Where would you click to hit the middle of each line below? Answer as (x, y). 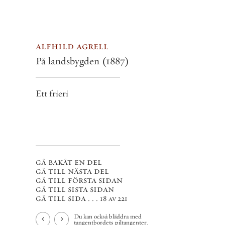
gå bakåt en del (69, 162)
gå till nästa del (72, 171)
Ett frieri (52, 93)
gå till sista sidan (75, 189)
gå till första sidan (79, 180)
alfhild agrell (72, 46)
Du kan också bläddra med (108, 216)
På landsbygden (69, 61)
